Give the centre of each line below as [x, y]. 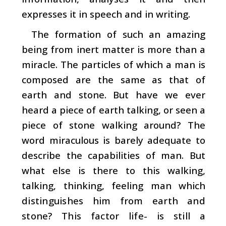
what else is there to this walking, [114, 170]
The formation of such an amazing [118, 34]
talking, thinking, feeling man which [114, 185]
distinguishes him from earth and [114, 200]
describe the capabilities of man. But [114, 155]
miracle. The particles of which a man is [114, 64]
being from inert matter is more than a [114, 49]
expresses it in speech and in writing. [106, 14]
